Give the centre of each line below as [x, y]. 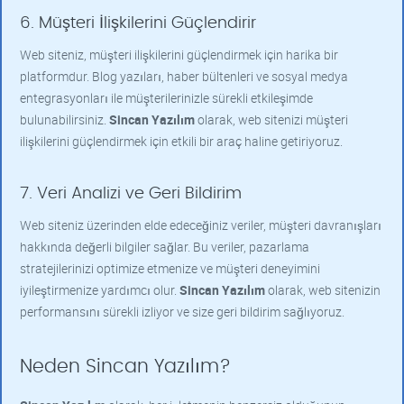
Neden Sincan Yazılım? [125, 367]
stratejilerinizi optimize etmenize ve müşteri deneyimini [170, 268]
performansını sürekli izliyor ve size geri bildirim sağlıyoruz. [182, 312]
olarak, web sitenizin [323, 290]
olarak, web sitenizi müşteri [271, 119]
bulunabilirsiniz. [64, 119]
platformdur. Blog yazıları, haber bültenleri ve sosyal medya [184, 76]
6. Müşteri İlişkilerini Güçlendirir [138, 23]
